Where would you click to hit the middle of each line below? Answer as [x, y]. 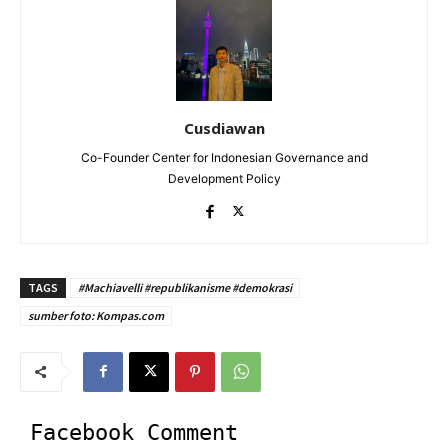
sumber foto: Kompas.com [96, 315]
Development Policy [224, 178]
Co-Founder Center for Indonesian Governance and [224, 157]
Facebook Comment [134, 432]
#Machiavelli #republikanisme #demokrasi [185, 287]
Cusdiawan [224, 127]
